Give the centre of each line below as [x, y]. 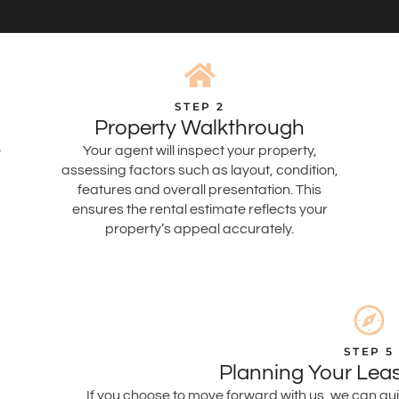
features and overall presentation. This [199, 189]
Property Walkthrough [199, 127]
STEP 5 [369, 352]
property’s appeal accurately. [199, 228]
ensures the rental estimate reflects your [199, 209]
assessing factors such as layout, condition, [199, 170]
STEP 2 [199, 106]
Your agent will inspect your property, [199, 150]
